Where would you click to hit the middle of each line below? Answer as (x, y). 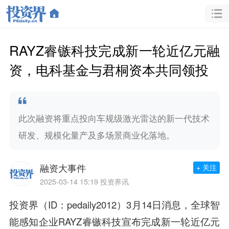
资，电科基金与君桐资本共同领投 (109, 69)
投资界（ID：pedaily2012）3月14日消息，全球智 (114, 205)
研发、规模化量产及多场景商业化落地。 (96, 135)
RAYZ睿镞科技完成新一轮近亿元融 (114, 50)
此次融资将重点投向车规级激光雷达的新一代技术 (114, 118)
